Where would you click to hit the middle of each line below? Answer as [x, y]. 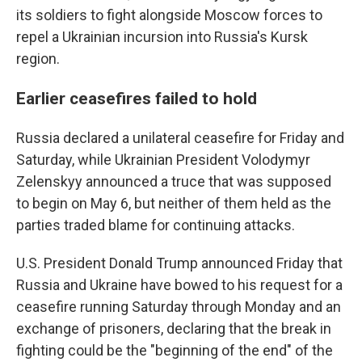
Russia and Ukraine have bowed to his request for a [179, 285]
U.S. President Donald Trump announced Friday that [179, 263]
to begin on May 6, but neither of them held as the [174, 203]
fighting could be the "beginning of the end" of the [175, 350]
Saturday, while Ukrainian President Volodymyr [163, 160]
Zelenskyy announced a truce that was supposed [174, 181]
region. [38, 59]
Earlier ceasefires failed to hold [137, 98]
